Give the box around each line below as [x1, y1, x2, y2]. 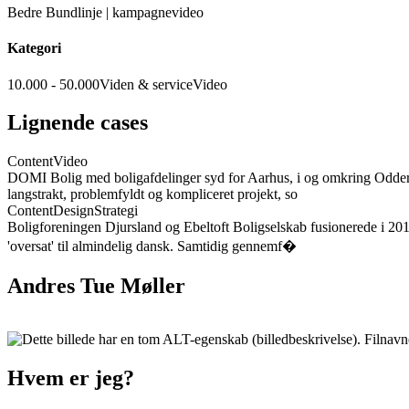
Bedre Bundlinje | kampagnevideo [7, 5, 204, 21]
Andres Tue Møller [7, 274, 185, 299]
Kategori [7, 40, 61, 57]
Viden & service [100, 76, 193, 92]
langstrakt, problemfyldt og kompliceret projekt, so [7, 186, 298, 203]
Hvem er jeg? [7, 366, 134, 391]
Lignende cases [7, 110, 148, 135]
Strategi [94, 203, 138, 219]
